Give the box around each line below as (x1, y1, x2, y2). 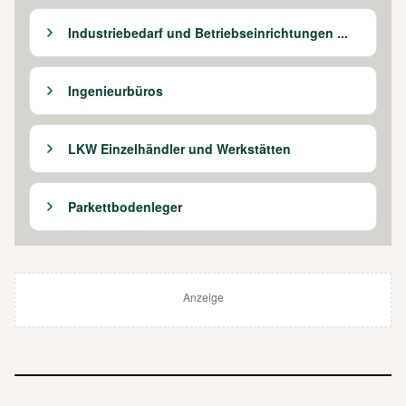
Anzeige (182, 289, 224, 304)
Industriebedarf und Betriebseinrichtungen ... (68, 23, 348, 42)
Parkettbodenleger (68, 197, 182, 216)
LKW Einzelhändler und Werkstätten (68, 139, 291, 158)
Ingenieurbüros (68, 81, 163, 100)
